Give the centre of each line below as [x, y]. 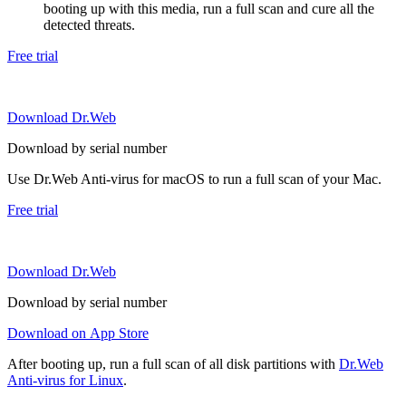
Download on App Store [78, 333]
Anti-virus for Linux [65, 380]
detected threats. [89, 24]
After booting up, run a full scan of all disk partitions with [173, 363]
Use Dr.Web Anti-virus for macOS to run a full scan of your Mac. [194, 179]
